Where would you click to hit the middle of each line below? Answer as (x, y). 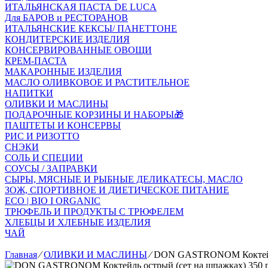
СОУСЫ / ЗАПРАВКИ (51, 168)
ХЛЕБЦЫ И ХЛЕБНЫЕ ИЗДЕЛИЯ (78, 222)
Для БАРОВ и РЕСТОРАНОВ (66, 18)
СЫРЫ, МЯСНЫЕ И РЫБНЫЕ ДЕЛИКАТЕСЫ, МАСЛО (124, 179)
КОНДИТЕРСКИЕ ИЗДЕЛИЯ (67, 39)
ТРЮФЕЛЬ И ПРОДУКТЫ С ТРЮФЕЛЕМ (94, 211)
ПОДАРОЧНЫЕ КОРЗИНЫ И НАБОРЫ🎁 (94, 115)
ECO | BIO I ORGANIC (53, 201)
